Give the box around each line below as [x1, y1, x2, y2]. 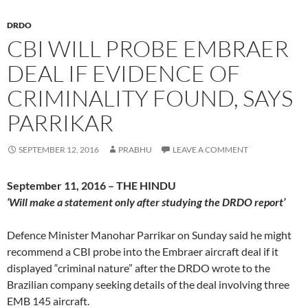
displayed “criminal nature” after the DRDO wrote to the [7, 261, 270, 274]
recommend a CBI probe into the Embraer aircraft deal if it [7, 244, 278, 258]
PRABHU [118, 144, 152, 155]
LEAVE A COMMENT [173, 144, 248, 155]
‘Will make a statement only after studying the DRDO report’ [7, 195, 285, 208]
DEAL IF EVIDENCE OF [7, 58, 240, 87]
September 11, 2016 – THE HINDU [7, 178, 176, 192]
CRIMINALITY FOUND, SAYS [7, 83, 293, 112]
